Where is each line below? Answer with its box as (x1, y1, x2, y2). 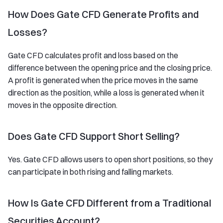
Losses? (8, 26, 47, 38)
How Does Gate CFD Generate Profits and (8, 8, 199, 20)
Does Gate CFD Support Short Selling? (8, 130, 180, 142)
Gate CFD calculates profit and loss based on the (8, 50, 178, 60)
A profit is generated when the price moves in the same (8, 75, 198, 85)
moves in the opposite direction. (8, 100, 117, 110)
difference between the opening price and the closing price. (8, 63, 212, 73)
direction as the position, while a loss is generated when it (8, 88, 205, 98)
